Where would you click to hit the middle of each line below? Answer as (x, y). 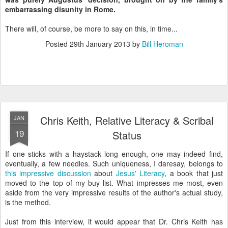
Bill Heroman (162, 44)
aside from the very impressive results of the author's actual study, (114, 192)
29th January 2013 (100, 44)
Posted (57, 44)
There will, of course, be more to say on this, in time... (91, 28)
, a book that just (194, 173)
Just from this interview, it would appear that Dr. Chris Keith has (114, 221)
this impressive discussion (48, 173)
